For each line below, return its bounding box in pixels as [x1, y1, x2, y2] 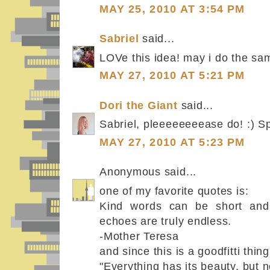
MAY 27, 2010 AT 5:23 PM [99, 136, 245, 148]
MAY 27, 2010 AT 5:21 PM [99, 69, 245, 82]
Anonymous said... [99, 166, 197, 178]
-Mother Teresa [99, 229, 179, 242]
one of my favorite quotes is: [99, 184, 249, 197]
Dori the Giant [99, 99, 178, 111]
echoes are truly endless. [99, 214, 232, 227]
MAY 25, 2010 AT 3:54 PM [99, 2, 245, 15]
